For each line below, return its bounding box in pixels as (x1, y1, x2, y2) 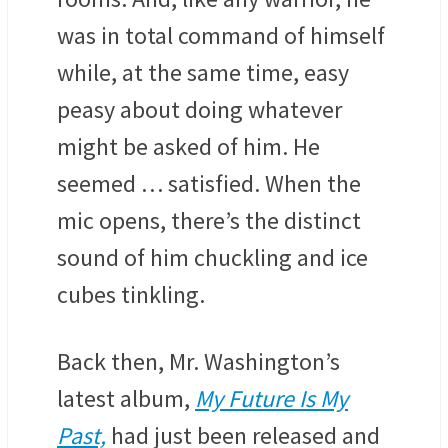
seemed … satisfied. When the (57, 167, 361, 199)
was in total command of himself (57, 19, 385, 51)
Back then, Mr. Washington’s (57, 345, 340, 377)
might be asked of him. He (57, 130, 320, 162)
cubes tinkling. (57, 278, 205, 310)
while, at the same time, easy (57, 56, 349, 88)
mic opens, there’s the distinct (57, 204, 361, 236)
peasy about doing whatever (57, 93, 342, 125)
